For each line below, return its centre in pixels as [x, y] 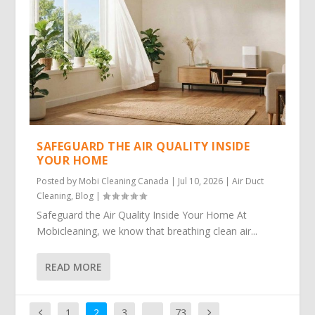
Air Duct [248, 181]
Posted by [58, 181]
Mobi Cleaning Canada [124, 181]
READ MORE [74, 266]
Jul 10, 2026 [201, 181]
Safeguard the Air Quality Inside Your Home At [142, 214]
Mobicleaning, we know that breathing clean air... [147, 231]
